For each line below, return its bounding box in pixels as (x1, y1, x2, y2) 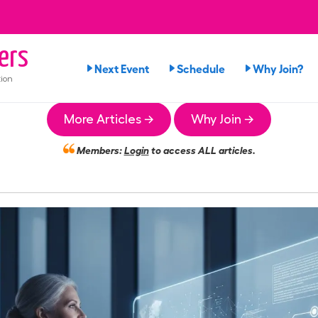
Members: (74, 143, 124, 155)
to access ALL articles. (148, 143, 256, 155)
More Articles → (64, 113, 154, 126)
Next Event (94, 61, 149, 75)
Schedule (177, 61, 225, 75)
